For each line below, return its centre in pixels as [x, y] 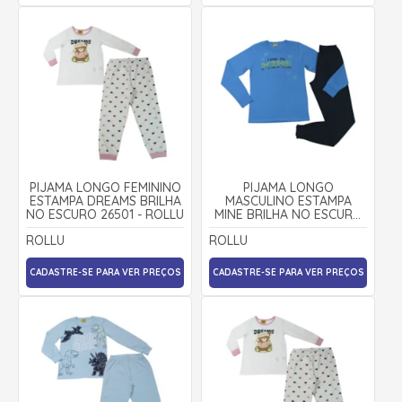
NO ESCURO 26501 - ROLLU [105, 214]
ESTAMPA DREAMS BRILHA [105, 201]
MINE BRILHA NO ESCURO [288, 214]
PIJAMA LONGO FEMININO [105, 187]
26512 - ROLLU [288, 227]
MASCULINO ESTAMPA [288, 201]
